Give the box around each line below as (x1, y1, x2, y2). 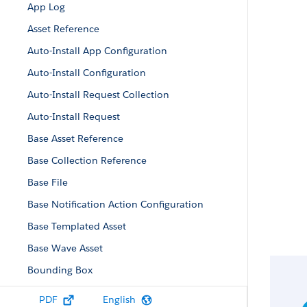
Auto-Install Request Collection (27, 88, 169, 101)
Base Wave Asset (27, 242, 103, 254)
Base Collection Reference (27, 154, 147, 167)
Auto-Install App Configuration (27, 45, 167, 57)
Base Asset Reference (27, 132, 123, 145)
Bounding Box (27, 264, 93, 276)
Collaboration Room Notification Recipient (27, 286, 223, 298)
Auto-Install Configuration (27, 66, 146, 79)
